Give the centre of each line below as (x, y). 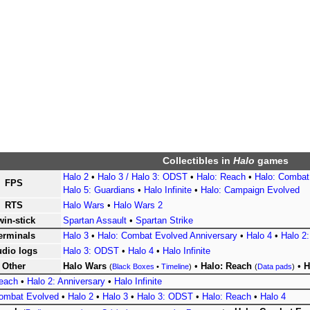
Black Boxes (133, 267)
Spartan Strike (164, 221)
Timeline (175, 267)
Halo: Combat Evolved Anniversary (167, 236)
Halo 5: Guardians (99, 191)
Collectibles (191, 161)
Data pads (275, 267)
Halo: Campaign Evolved (250, 191)
